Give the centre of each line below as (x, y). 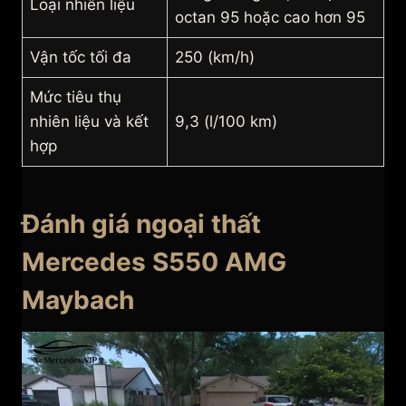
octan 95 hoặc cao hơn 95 (270, 18)
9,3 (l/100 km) (226, 122)
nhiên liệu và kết (89, 122)
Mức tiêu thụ (76, 97)
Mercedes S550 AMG (154, 262)
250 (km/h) (215, 58)
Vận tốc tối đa (81, 58)
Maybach (78, 300)
